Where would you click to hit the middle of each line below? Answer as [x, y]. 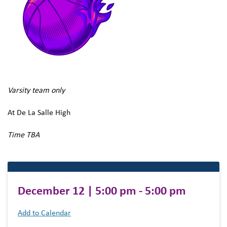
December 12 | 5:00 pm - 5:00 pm [102, 192]
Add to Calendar [44, 213]
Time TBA [24, 135]
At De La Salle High [39, 113]
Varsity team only [36, 91]
